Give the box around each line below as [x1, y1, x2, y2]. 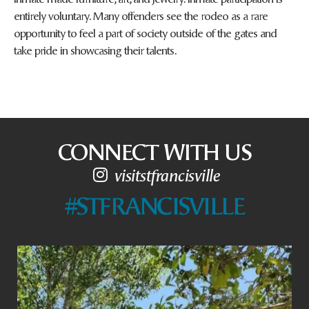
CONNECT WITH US [57, 136, 252, 166]
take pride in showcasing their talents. [14, 41, 177, 57]
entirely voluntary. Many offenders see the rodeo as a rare [14, 7, 268, 23]
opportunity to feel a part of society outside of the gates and [14, 24, 277, 40]
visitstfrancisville [113, 163, 220, 186]
